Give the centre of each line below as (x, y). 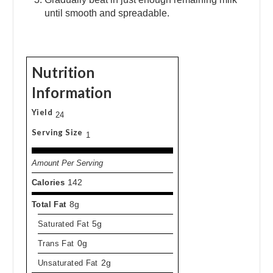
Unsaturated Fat (68, 263)
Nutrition (63, 73)
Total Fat (49, 205)
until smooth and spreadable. (107, 13)
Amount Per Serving (67, 163)
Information (72, 93)
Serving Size (57, 133)
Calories (48, 183)
